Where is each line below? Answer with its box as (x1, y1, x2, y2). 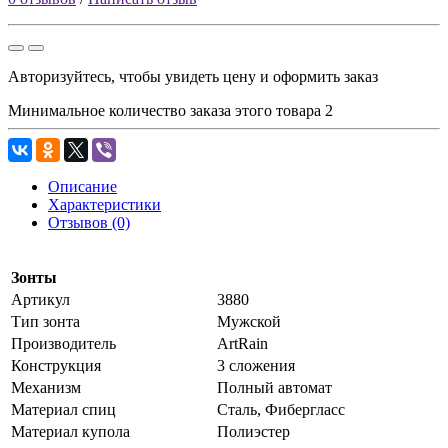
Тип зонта (11, 312, 80, 330)
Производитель (11, 334, 116, 352)
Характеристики (48, 195, 161, 213)
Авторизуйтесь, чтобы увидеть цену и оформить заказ (8, 67, 378, 85)
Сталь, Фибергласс (217, 400, 345, 418)
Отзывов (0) (48, 213, 130, 231)
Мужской (217, 312, 281, 330)
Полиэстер (217, 422, 290, 440)
